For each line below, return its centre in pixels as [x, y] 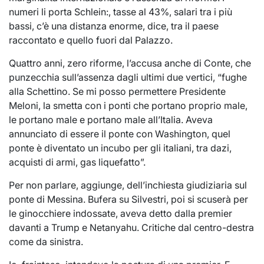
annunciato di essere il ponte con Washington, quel [120, 133]
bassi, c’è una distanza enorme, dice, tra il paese [114, 26]
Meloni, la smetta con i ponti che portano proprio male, [128, 105]
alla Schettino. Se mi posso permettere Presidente [117, 91]
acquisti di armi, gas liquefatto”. [77, 162]
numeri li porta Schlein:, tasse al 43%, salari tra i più [121, 11]
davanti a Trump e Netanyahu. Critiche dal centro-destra [131, 227]
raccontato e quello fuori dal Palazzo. [91, 40]
